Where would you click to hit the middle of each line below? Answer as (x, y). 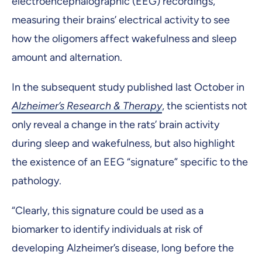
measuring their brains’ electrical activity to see (121, 20)
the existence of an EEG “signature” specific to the (130, 162)
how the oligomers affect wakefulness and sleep (124, 39)
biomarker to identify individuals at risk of (107, 230)
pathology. (37, 181)
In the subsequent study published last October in (128, 87)
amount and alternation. (67, 58)
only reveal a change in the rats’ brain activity (116, 125)
